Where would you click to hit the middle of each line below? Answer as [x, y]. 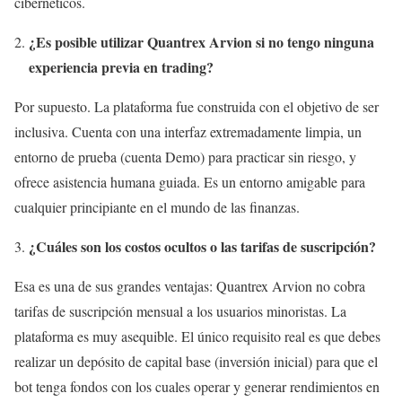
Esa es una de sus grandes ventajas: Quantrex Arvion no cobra [190, 286]
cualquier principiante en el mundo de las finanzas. [157, 207]
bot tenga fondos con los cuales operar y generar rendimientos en [197, 387]
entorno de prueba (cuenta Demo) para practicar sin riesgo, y [185, 157]
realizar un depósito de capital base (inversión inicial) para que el [196, 362]
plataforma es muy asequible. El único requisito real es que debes [197, 336]
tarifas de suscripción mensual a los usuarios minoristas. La [180, 311]
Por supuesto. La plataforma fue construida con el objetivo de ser [197, 107]
